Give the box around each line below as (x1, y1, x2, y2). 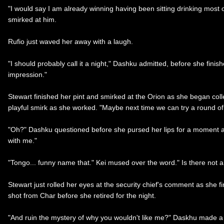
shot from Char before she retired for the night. (8, 191, 156, 199)
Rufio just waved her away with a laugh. (8, 37, 133, 45)
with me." (8, 136, 37, 144)
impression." (8, 70, 47, 78)
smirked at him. (8, 15, 56, 23)
